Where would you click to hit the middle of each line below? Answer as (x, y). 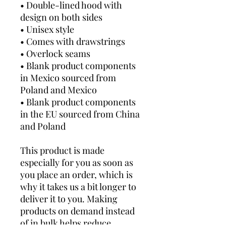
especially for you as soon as (77, 162)
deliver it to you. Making (69, 199)
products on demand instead (77, 211)
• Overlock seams (55, 53)
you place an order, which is (76, 174)
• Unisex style (47, 29)
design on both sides (61, 17)
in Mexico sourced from (68, 77)
